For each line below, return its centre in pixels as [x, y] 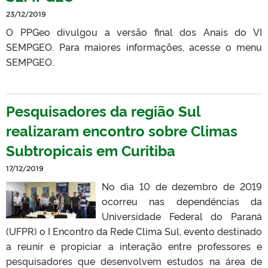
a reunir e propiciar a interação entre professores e [134, 246]
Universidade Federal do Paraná [182, 216]
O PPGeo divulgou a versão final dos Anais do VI [134, 31]
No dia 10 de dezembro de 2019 [182, 186]
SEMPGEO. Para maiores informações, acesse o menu [134, 46]
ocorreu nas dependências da [182, 201]
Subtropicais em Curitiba [91, 150]
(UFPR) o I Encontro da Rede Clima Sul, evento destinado [134, 231]
